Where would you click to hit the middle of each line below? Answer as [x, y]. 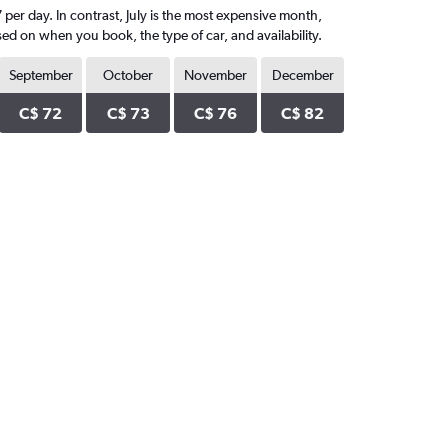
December [302, 75]
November [215, 75]
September [40, 75]
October [128, 75]
